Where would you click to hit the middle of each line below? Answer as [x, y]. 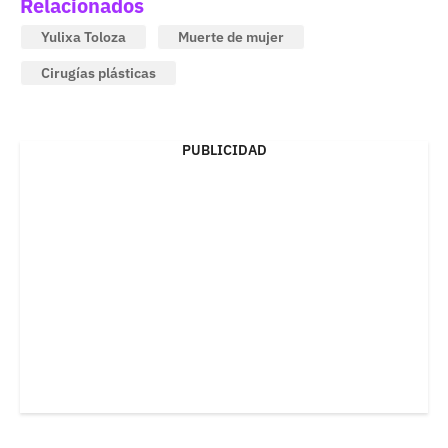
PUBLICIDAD [224, 150]
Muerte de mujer [231, 37]
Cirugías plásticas [98, 73]
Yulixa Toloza [83, 37]
